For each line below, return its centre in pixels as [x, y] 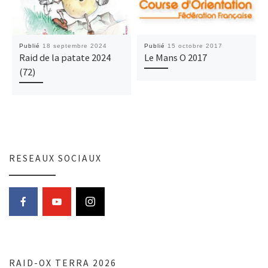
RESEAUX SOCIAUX [55, 158]
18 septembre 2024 [74, 46]
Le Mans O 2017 [175, 58]
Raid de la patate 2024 [65, 58]
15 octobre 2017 [195, 46]
